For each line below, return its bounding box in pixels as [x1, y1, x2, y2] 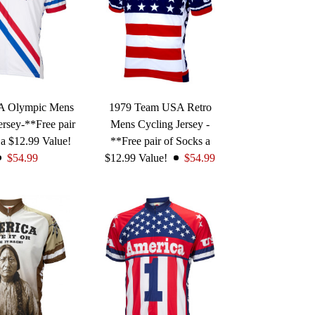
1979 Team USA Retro [108, 101, 212, 113]
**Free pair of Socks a [110, 134, 210, 147]
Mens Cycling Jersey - [110, 117, 210, 130]
